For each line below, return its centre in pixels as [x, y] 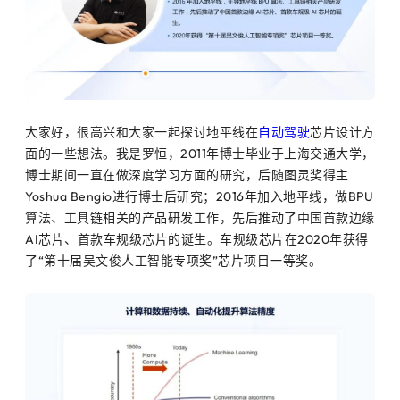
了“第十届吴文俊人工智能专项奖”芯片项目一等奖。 [173, 260]
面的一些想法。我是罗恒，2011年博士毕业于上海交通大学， [200, 153]
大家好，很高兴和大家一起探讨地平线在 [142, 132]
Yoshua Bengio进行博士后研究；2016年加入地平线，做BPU [199, 196]
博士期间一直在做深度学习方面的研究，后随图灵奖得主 [187, 175]
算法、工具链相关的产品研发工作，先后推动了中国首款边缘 [200, 217]
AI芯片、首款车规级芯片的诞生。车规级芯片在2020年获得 [197, 239]
